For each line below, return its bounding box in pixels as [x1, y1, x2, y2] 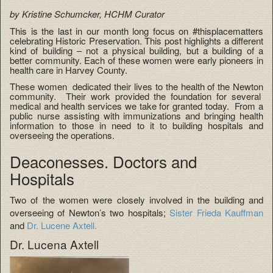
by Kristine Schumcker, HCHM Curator [10, 7, 165, 20]
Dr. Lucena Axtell [10, 235, 99, 252]
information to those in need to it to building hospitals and [10, 118, 263, 132]
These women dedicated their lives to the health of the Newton [10, 79, 263, 93]
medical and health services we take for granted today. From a [10, 99, 263, 112]
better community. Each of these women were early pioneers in [10, 54, 263, 67]
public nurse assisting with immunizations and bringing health [10, 108, 263, 122]
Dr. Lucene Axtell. [27, 219, 97, 232]
